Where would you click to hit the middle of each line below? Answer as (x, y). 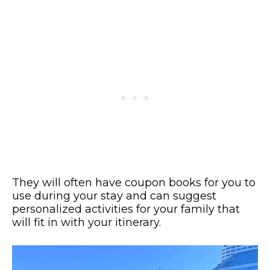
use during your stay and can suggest (114, 196)
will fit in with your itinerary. (86, 223)
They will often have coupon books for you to (134, 183)
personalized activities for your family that (126, 209)
